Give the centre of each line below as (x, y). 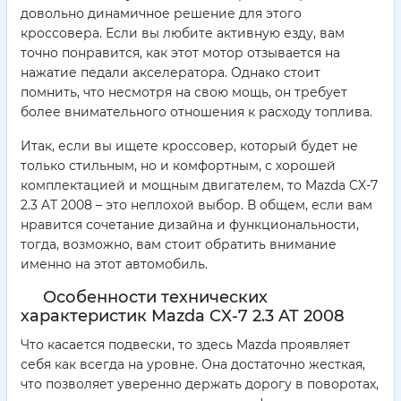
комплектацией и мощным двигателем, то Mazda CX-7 (199, 185)
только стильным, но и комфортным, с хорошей (178, 165)
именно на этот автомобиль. (114, 264)
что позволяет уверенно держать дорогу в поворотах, (200, 384)
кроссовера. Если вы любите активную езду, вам (183, 33)
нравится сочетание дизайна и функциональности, (190, 224)
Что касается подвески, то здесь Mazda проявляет (185, 344)
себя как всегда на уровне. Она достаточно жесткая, (193, 364)
